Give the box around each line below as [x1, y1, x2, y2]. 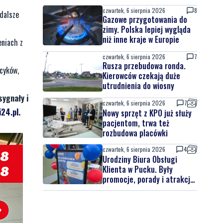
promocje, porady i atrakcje [103, 173, 194, 185]
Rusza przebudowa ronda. [103, 60, 186, 72]
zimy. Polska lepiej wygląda [103, 23, 191, 35]
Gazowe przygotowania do [103, 13, 187, 25]
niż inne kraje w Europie [103, 33, 179, 45]
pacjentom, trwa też [103, 117, 169, 129]
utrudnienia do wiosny [103, 80, 174, 92]
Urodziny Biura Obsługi [103, 153, 177, 165]
